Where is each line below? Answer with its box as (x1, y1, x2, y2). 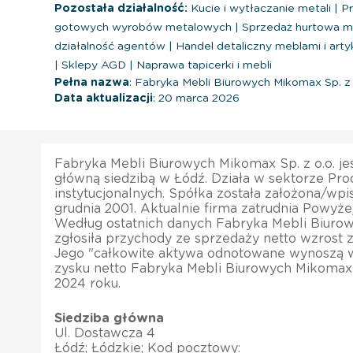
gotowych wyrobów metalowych (54, 21, 235, 33)
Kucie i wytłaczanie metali (188, 2, 334, 14)
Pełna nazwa (54, 76, 129, 88)
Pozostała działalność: (54, 2, 188, 14)
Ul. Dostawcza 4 (54, 326, 155, 340)
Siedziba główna (54, 311, 164, 325)
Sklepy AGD (58, 59, 129, 71)
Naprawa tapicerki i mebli (133, 59, 272, 71)
